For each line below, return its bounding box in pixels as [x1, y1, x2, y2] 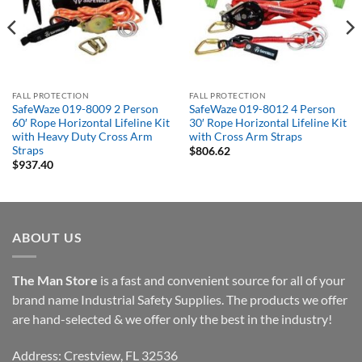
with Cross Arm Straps [188, 129, 302, 143]
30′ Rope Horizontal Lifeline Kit [188, 116, 347, 129]
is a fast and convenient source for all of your [98, 272, 345, 288]
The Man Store [12, 272, 98, 288]
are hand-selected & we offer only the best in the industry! [12, 311, 332, 327]
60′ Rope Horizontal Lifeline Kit [11, 116, 170, 129]
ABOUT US [12, 229, 82, 245]
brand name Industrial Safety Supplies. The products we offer [12, 292, 347, 308]
